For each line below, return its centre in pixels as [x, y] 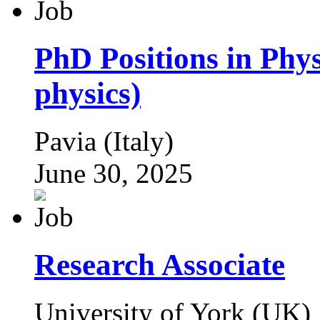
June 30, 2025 [114, 173]
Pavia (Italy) [104, 141]
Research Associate [160, 264]
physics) [87, 93]
